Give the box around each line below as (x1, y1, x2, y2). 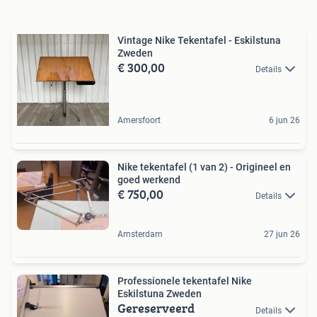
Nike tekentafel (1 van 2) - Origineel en (117, 161, 291, 173)
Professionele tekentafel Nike (117, 275, 252, 287)
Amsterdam (117, 229, 163, 240)
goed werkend (117, 174, 180, 185)
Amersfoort (117, 115, 161, 125)
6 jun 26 (269, 115, 300, 125)
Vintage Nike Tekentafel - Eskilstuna (117, 35, 281, 46)
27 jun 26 (264, 229, 300, 240)
